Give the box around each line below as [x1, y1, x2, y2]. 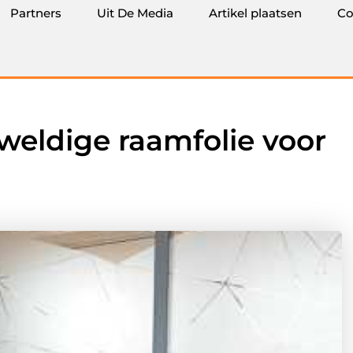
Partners [10, 6, 61, 20]
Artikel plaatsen [209, 6, 302, 20]
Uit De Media [97, 6, 173, 20]
